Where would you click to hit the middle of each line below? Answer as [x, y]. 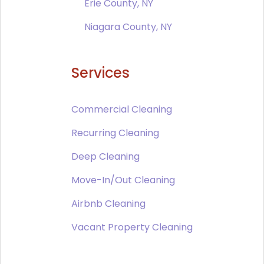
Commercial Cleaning [122, 110]
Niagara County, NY [128, 27]
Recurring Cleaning [115, 133]
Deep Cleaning [105, 157]
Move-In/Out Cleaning [123, 180]
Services [100, 73]
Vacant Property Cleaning [132, 227]
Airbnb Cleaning [108, 204]
